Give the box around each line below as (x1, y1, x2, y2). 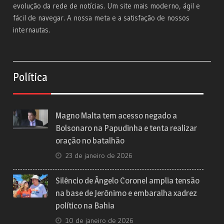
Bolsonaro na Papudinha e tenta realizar (55, 122, 197, 133)
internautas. (13, 24, 50, 34)
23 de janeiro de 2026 (65, 150, 133, 160)
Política (13, 70, 48, 83)
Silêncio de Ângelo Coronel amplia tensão (55, 175, 200, 185)
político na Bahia (55, 200, 115, 210)
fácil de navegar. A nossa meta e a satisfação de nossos (13, 12, 190, 22)
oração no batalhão (55, 135, 125, 145)
